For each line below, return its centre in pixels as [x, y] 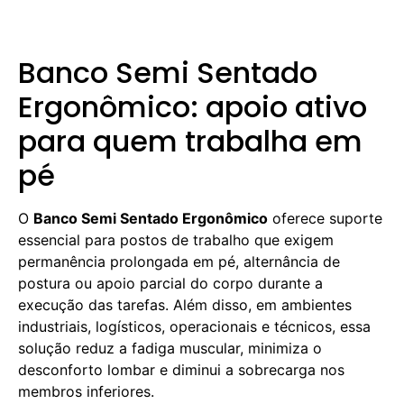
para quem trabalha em [190, 141]
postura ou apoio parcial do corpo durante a [170, 283]
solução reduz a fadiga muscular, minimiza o [170, 348]
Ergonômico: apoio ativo [193, 107]
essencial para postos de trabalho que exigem [176, 240]
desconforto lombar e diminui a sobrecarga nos [181, 370]
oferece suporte [325, 218]
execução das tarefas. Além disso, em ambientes [185, 305]
